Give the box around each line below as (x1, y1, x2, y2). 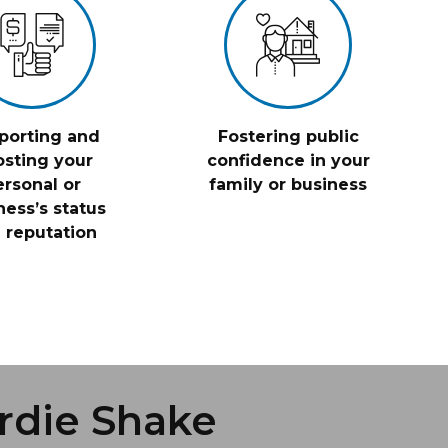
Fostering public (217, 127, 359, 146)
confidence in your (206, 151, 370, 170)
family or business (209, 175, 367, 194)
